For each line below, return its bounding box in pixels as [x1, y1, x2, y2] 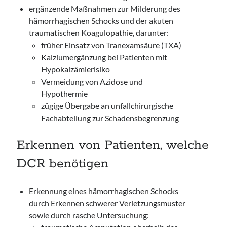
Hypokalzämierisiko [41, 64, 110, 74]
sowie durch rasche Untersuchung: [29, 210, 149, 220]
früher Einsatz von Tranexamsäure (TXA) [41, 40, 182, 50]
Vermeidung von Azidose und [41, 77, 143, 86]
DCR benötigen [17, 156, 109, 172]
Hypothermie [41, 89, 88, 98]
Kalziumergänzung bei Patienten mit [41, 52, 168, 62]
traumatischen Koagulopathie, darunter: [29, 28, 169, 37]
